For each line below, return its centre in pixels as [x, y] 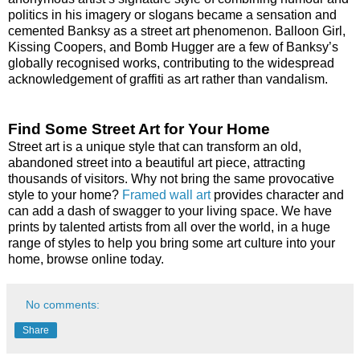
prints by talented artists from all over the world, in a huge [169, 227]
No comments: [63, 304]
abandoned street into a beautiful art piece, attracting [157, 162]
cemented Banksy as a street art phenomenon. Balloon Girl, [177, 31]
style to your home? [65, 194]
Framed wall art [166, 194]
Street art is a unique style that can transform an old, [155, 146]
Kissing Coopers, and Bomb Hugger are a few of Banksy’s [173, 47]
